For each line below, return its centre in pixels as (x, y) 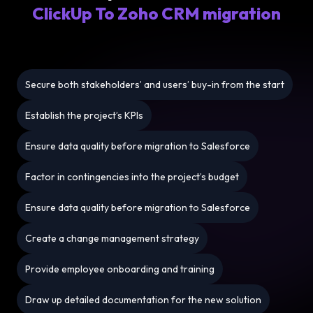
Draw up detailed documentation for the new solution (143, 300)
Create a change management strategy (112, 239)
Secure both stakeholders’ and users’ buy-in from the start (155, 85)
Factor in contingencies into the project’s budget (132, 177)
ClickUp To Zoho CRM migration (156, 14)
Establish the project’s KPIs (84, 116)
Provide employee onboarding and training (120, 269)
